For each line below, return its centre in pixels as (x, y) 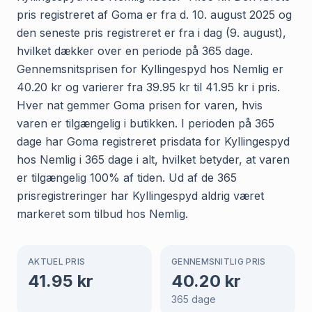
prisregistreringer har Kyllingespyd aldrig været (140, 195)
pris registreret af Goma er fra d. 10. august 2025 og (154, 14)
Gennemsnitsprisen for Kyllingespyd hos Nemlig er (150, 69)
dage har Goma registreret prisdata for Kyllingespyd (153, 141)
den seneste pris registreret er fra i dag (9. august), (151, 32)
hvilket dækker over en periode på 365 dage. (135, 50)
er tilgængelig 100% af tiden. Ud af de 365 (127, 177)
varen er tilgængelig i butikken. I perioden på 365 (146, 123)
